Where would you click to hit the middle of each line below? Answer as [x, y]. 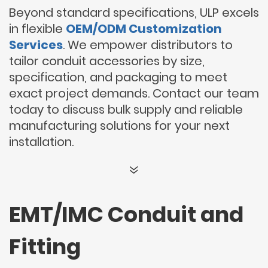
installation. [41, 142]
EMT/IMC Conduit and [126, 214]
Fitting [45, 247]
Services [36, 45]
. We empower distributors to [148, 45]
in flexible [37, 29]
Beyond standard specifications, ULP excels [134, 13]
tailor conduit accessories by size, [107, 61]
